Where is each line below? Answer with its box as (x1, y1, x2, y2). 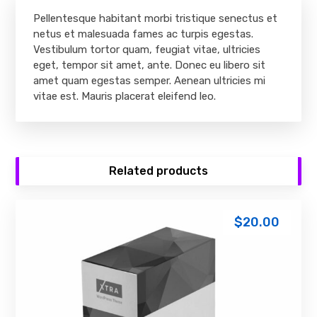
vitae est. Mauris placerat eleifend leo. (33, 89, 217, 103)
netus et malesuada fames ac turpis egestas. (33, 27, 254, 40)
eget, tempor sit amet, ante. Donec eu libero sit (33, 58, 266, 71)
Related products (109, 163, 208, 178)
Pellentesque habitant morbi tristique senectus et (33, 11, 278, 25)
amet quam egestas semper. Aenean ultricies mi (33, 74, 266, 87)
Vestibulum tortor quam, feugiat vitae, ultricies (33, 42, 261, 56)
